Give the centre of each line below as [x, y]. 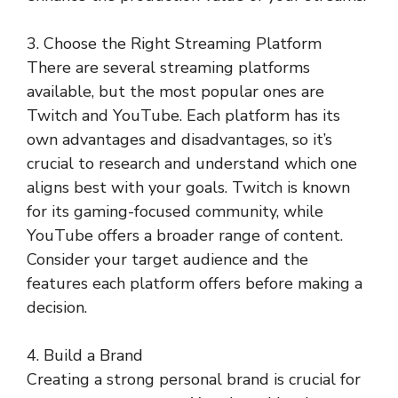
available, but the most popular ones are [175, 92]
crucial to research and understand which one [192, 163]
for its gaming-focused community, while [175, 211]
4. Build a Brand [85, 355]
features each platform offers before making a [195, 283]
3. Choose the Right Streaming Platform [174, 44]
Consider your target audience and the [167, 259]
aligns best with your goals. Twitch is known [188, 187]
